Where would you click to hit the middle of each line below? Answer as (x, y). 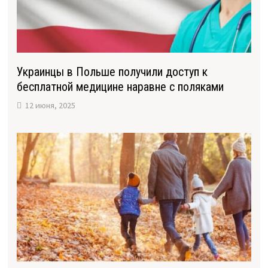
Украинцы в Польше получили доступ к (112, 72)
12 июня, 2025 (50, 106)
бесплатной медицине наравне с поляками (120, 87)
